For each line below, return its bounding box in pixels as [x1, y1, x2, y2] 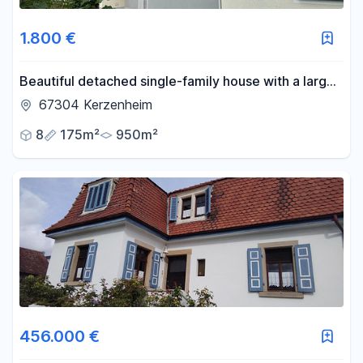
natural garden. [19, 93, 112, 109]
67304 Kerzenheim [39, 96, 152, 113]
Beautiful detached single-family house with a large [19, 73, 335, 89]
